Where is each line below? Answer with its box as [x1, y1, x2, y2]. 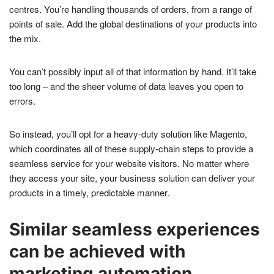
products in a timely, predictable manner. [9, 186, 169, 199]
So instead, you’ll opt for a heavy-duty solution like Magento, [9, 127, 247, 141]
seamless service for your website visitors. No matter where [9, 157, 249, 170]
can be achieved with [9, 241, 185, 262]
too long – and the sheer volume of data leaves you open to [9, 80, 243, 93]
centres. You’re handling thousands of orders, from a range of [9, 2, 252, 16]
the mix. [9, 32, 41, 45]
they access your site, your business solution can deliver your [9, 171, 255, 185]
